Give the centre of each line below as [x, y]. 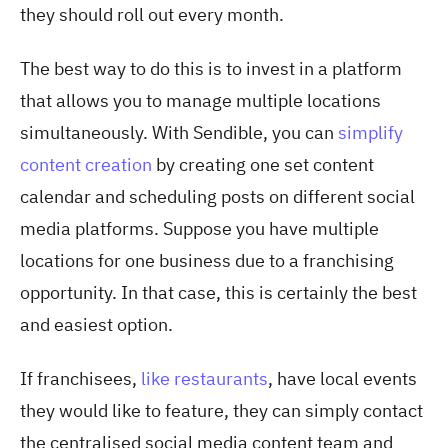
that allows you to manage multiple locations [200, 100]
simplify [370, 132]
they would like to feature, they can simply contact [221, 411]
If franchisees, [78, 379]
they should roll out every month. [154, 14]
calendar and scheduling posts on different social [217, 196]
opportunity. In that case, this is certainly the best [218, 292]
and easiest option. [96, 324]
